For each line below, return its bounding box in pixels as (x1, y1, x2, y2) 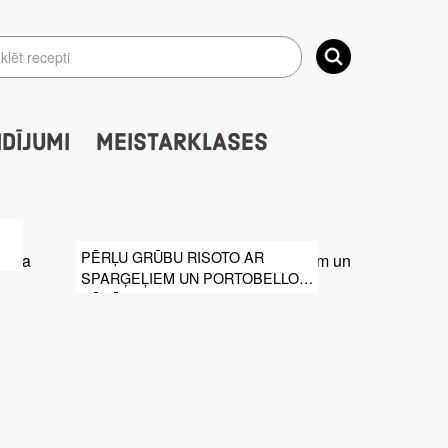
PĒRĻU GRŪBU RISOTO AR (81, 245, 264, 267)
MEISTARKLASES (95, 127, 268, 159)
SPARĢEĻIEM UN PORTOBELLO (81, 266, 299, 288)
